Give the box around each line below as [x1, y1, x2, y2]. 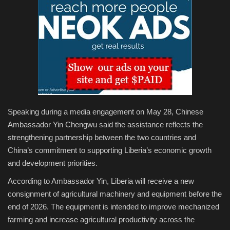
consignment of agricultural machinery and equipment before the [8, 189, 222, 198]
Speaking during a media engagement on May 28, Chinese [8, 107, 203, 116]
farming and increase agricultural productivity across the [8, 215, 195, 224]
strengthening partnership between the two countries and [8, 132, 196, 142]
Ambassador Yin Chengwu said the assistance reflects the [8, 120, 203, 129]
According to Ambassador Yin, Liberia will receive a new [8, 176, 194, 185]
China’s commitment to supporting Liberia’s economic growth [8, 145, 212, 155]
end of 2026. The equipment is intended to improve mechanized [8, 202, 219, 211]
